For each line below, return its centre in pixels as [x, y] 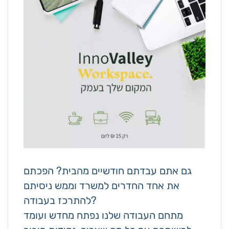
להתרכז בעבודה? [94, 200]
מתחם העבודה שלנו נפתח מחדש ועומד [103, 215]
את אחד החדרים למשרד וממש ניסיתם [101, 186]
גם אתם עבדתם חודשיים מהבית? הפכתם [107, 171]
